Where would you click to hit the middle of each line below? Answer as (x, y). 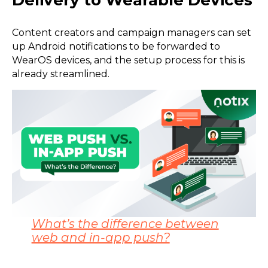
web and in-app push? (100, 238)
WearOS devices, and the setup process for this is (128, 60)
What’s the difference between (125, 224)
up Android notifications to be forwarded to (116, 47)
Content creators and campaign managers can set (132, 33)
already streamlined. (62, 74)
